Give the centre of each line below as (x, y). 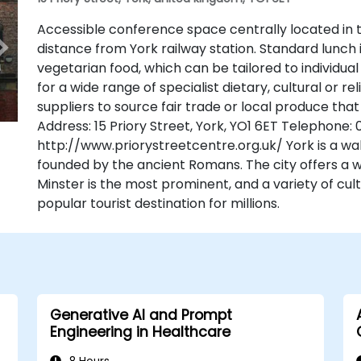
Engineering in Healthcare (140, 332)
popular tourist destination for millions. (158, 203)
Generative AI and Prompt (141, 315)
